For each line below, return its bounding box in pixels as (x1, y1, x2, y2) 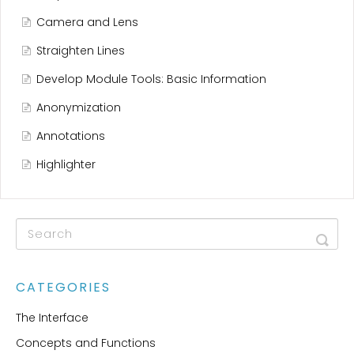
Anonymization (36, 100, 121, 116)
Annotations (36, 128, 105, 145)
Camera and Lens (36, 14, 138, 31)
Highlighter (36, 156, 96, 173)
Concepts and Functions (16, 335, 156, 352)
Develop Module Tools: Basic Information (36, 71, 266, 88)
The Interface (16, 310, 88, 326)
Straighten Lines (36, 43, 125, 59)
